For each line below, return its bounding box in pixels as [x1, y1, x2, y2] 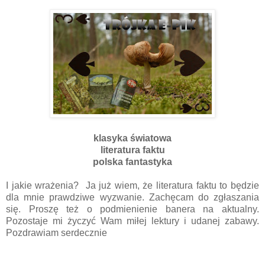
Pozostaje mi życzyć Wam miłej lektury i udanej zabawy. [6, 215, 259, 226]
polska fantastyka [93, 156, 172, 167]
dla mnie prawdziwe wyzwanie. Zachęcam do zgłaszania [6, 192, 259, 202]
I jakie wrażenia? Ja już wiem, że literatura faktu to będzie [6, 180, 259, 190]
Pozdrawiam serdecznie [6, 227, 107, 238]
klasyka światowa [93, 132, 172, 143]
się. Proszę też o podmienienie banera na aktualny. [6, 203, 259, 214]
